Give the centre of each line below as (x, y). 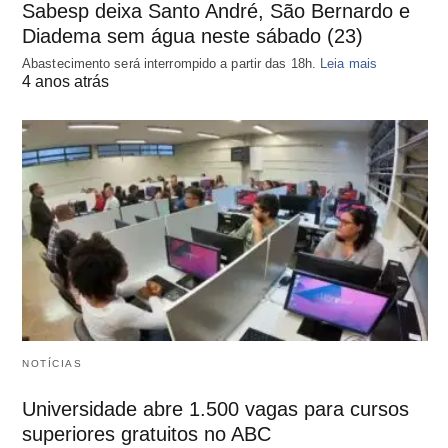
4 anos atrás (65, 82)
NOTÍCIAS (52, 363)
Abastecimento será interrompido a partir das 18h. (171, 64)
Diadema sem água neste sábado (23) (192, 36)
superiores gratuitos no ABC (146, 433)
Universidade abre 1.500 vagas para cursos (215, 408)
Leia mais (348, 64)
